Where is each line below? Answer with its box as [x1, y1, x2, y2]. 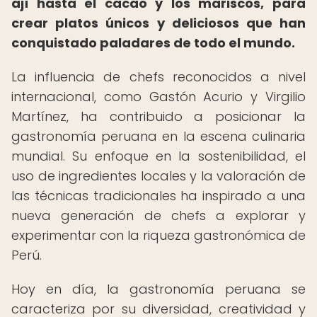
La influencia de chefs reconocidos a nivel [11, 68, 306, 86]
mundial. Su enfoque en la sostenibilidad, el [11, 147, 306, 165]
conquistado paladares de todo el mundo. [11, 34, 295, 52]
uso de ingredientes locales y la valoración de [11, 167, 306, 185]
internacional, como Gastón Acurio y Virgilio [11, 88, 306, 105]
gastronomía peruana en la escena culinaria [11, 127, 306, 145]
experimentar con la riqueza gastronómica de [11, 226, 306, 244]
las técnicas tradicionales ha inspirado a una [11, 187, 306, 204]
